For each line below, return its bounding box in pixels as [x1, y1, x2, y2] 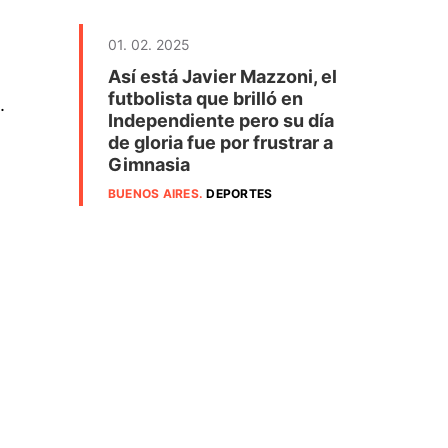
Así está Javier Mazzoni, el [108, 66, 337, 87]
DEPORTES [206, 186, 273, 201]
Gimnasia [108, 154, 190, 175]
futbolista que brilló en [108, 88, 303, 109]
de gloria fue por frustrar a [108, 132, 333, 153]
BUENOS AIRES [108, 186, 199, 201]
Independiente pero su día [108, 110, 334, 131]
